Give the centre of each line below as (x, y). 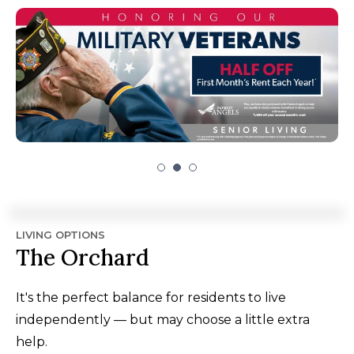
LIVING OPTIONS (60, 235)
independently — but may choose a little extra (163, 320)
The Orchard (83, 258)
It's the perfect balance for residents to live (151, 298)
